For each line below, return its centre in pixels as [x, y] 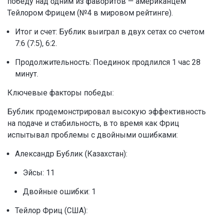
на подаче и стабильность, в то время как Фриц [93, 124]
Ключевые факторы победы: [61, 93]
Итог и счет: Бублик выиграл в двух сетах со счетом [110, 32]
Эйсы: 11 [39, 173]
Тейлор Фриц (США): [51, 211]
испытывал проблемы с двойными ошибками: [93, 135]
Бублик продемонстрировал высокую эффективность [107, 112]
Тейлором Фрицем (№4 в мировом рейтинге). [90, 13]
